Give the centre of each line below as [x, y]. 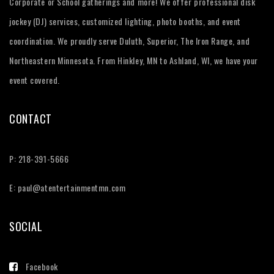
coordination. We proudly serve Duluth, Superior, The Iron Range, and [130, 40]
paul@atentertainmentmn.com [72, 187]
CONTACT [31, 118]
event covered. [35, 80]
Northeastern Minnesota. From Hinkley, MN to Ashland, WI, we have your [134, 60]
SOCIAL [26, 226]
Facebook [42, 266]
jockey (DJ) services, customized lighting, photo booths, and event [125, 21]
